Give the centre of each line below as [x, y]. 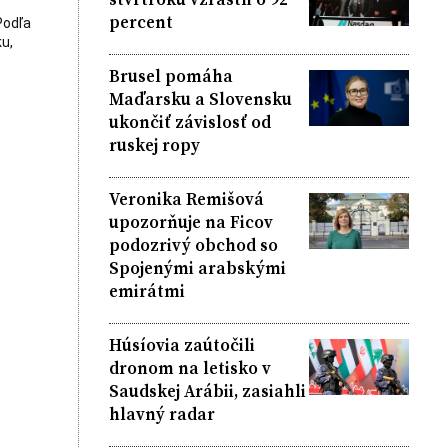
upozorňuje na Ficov [190, 221]
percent [140, 21]
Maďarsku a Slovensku [200, 98]
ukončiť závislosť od [189, 121]
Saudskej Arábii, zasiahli [207, 390]
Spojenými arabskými [197, 267]
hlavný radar [161, 413]
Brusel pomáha [170, 75]
